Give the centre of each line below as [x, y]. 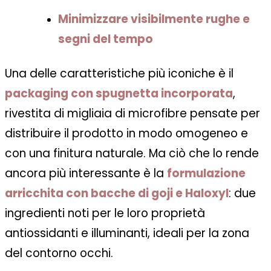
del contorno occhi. [59, 253]
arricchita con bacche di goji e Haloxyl [117, 194]
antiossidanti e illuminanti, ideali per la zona [127, 233]
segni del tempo [106, 39]
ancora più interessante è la [86, 174]
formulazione [206, 174]
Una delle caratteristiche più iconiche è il [119, 74]
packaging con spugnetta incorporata [119, 94]
